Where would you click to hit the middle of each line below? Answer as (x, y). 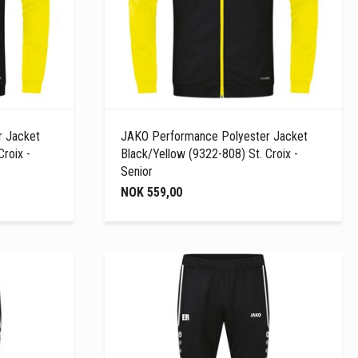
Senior (137, 171)
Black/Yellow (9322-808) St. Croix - (210, 153)
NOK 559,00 (152, 192)
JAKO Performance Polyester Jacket (215, 136)
